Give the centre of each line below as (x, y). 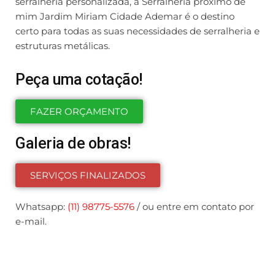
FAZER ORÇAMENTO (79, 111)
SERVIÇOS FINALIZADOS (88, 175)
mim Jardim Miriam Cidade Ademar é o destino (125, 16)
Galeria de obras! (73, 143)
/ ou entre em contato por (194, 207)
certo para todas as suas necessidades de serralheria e (137, 31)
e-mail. (31, 221)
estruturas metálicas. (63, 46)
